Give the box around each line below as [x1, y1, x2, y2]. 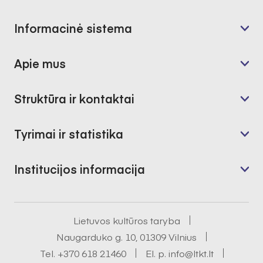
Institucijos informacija [14, 161, 145, 177]
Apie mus [14, 55, 66, 72]
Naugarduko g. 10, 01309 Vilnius [56, 230, 197, 244]
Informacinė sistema [14, 20, 132, 36]
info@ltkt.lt [168, 247, 214, 260]
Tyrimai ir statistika [14, 126, 123, 142]
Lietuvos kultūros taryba [73, 214, 180, 227]
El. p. [145, 247, 168, 260]
